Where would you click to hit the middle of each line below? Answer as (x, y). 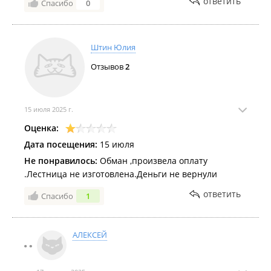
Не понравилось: (61, 161)
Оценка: (41, 128)
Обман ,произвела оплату (152, 161)
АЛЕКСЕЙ (90, 235)
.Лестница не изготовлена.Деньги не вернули (121, 174)
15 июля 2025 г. (49, 109)
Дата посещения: (61, 144)
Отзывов (108, 67)
